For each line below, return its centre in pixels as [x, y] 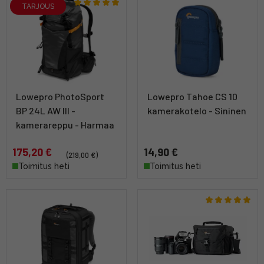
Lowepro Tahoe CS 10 [192, 97]
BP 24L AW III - [46, 111]
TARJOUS [38, 6]
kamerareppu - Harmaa [65, 125]
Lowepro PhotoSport [60, 97]
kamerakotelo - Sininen [197, 111]
